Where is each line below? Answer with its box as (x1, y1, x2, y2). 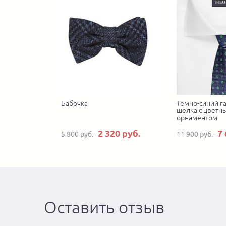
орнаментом (177, 114, 217, 122)
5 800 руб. (61, 130, 96, 139)
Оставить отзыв (44, 197, 164, 217)
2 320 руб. (98, 128, 140, 139)
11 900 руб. (177, 130, 216, 139)
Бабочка (61, 99, 88, 108)
